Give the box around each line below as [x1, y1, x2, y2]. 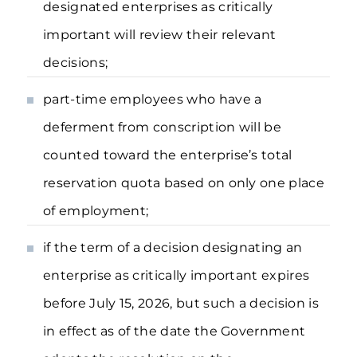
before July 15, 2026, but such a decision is [43, 296, 319, 311]
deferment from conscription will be [43, 120, 282, 135]
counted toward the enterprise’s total [43, 147, 292, 163]
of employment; [43, 203, 149, 218]
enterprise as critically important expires [43, 268, 310, 283]
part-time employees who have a [43, 92, 262, 107]
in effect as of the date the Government [43, 324, 306, 339]
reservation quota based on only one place [43, 175, 324, 190]
